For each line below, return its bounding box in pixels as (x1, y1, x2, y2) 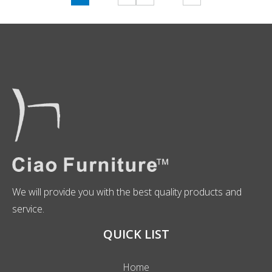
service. (12, 202, 47, 216)
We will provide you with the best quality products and (12, 185, 242, 199)
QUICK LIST (103, 225, 169, 242)
